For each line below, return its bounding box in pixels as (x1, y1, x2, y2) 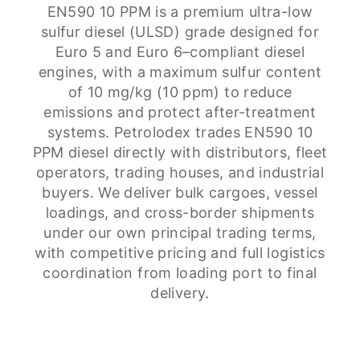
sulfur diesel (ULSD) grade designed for (40, 23, 320, 40)
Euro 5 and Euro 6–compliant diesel (55, 43, 305, 60)
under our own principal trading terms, (43, 224, 317, 241)
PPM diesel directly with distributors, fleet (32, 144, 328, 161)
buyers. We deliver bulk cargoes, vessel (42, 184, 318, 201)
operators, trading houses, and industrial (36, 164, 324, 181)
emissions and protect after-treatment (43, 104, 317, 121)
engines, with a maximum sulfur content (38, 63, 322, 80)
